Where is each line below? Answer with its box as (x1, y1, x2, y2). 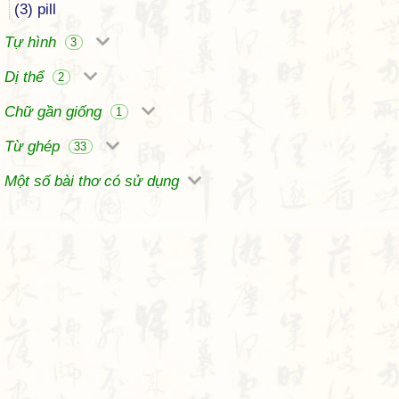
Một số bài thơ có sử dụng (4, 173, 183, 190)
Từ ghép (4, 138, 64, 155)
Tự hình (4, 34, 61, 51)
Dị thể (4, 69, 48, 85)
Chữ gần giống (4, 103, 106, 120)
